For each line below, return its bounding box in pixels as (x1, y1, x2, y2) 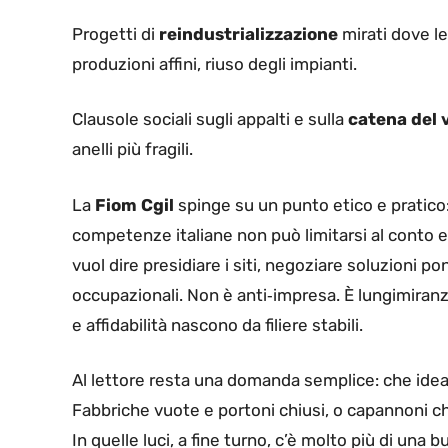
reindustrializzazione (159, 23, 338, 44)
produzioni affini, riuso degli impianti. (72, 53, 357, 74)
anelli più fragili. (72, 139, 193, 160)
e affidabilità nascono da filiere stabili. (72, 314, 363, 335)
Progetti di (72, 23, 159, 44)
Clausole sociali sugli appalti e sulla (72, 109, 348, 130)
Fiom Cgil (95, 194, 174, 215)
